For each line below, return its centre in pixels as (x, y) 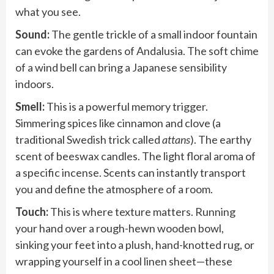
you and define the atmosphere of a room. (114, 189)
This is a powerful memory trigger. (126, 106)
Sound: (32, 34)
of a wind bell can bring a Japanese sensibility (121, 67)
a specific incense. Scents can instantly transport (131, 172)
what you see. (48, 12)
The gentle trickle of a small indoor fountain (154, 34)
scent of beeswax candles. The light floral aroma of (135, 156)
